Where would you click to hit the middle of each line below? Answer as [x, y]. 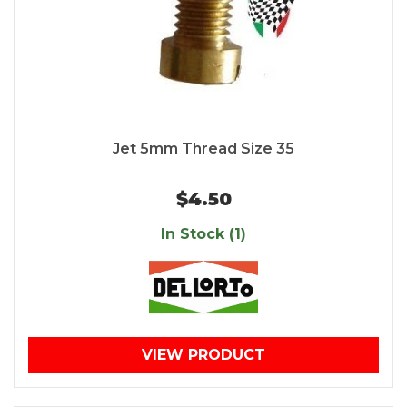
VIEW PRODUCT [203, 355]
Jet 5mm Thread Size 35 [203, 149]
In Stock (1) [203, 234]
